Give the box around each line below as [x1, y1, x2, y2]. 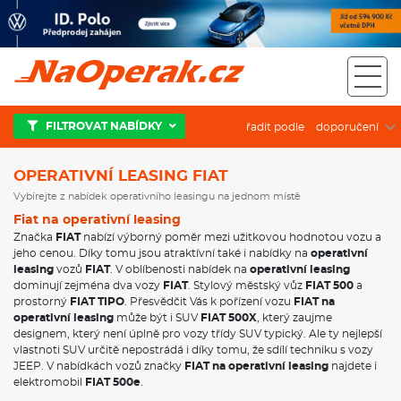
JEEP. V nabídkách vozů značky [13, 360, 184, 371]
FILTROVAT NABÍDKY [38, 120, 165, 132]
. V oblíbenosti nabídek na [110, 263, 250, 275]
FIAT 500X [200, 311, 257, 323]
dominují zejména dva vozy [13, 279, 163, 291]
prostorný [13, 295, 70, 307]
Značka [13, 231, 55, 243]
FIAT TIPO [70, 295, 124, 307]
